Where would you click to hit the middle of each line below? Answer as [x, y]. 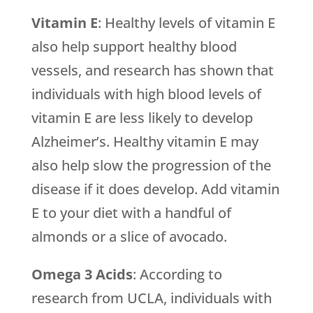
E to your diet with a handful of [131, 213]
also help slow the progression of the [151, 165]
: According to [177, 274]
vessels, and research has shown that [152, 70]
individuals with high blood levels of [146, 94]
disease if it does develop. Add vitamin [155, 189]
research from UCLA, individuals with [151, 298]
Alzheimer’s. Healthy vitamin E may [145, 141]
